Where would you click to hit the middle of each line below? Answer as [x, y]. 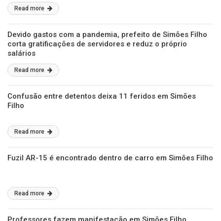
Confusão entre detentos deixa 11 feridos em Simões [102, 96]
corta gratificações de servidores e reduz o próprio [97, 44]
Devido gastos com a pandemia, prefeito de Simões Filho [107, 35]
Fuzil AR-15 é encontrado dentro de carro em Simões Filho [110, 158]
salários [21, 53]
